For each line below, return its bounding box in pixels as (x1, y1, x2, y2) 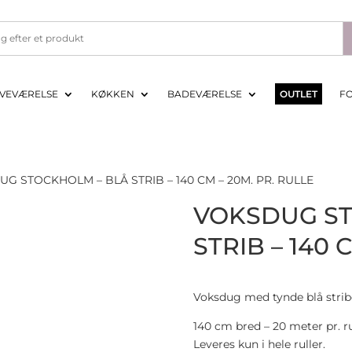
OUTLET (280, 87, 317, 100)
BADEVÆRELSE (167, 87, 242, 100)
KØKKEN (91, 87, 134, 100)
